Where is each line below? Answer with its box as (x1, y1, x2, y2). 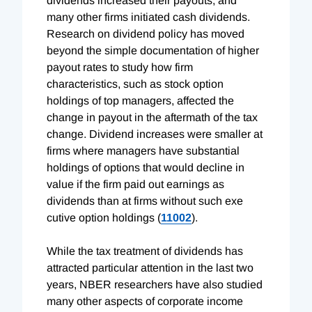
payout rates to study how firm (47, 61, 193, 73)
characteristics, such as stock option (47, 77, 224, 90)
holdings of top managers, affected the (47, 94, 234, 107)
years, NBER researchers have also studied (47, 278, 263, 290)
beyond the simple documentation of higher (47, 44, 259, 56)
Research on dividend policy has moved (47, 27, 244, 40)
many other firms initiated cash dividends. (47, 10, 250, 23)
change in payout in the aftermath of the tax (47, 111, 258, 123)
